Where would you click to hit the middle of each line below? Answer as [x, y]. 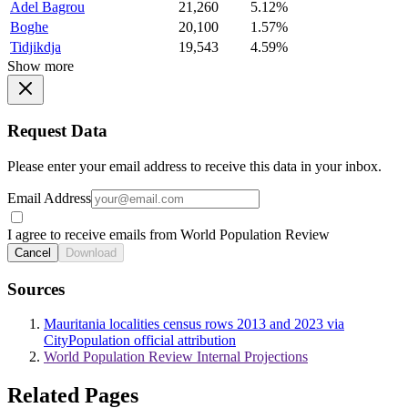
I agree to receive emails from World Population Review [168, 234]
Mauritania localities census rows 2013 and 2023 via [194, 324]
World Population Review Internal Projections [176, 357]
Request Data [57, 131]
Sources [36, 289]
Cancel [33, 252]
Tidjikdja [36, 46]
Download [91, 252]
